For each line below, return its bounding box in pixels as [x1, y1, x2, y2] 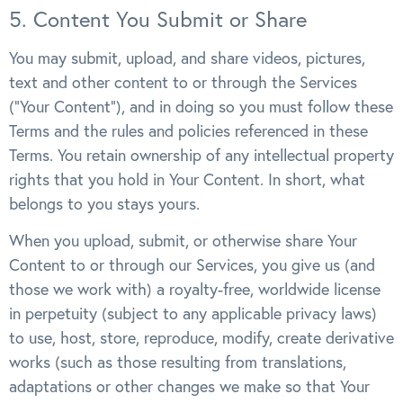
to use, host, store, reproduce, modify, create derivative [9, 327, 394, 349]
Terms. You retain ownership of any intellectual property [9, 144, 394, 166]
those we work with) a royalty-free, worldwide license [9, 279, 381, 300]
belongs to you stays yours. [9, 193, 200, 214]
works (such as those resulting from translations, [9, 352, 346, 373]
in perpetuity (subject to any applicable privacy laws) [9, 303, 377, 325]
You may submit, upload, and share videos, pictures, [9, 47, 365, 68]
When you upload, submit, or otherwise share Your [9, 230, 357, 252]
